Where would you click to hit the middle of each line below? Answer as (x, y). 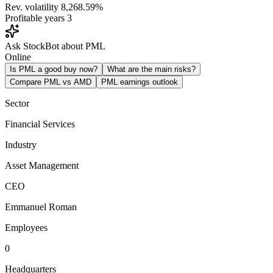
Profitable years (35, 18)
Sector (17, 103)
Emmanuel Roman (41, 207)
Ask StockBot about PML (55, 46)
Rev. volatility (32, 7)
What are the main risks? (151, 69)
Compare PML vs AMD (51, 82)
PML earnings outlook (140, 82)
